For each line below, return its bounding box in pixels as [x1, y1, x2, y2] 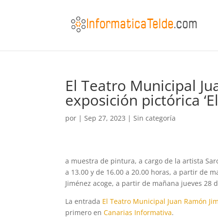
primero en [65, 208, 104, 217]
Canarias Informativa [104, 208, 172, 217]
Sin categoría [133, 113, 176, 123]
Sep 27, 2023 [84, 113, 126, 123]
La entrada [65, 197, 103, 206]
